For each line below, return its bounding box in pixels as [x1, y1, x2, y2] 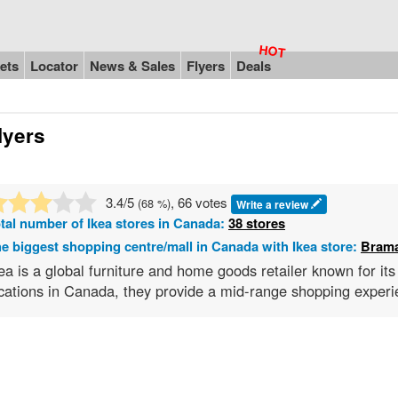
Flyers [187, 55, 225, 76]
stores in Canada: [112, 212, 228, 233]
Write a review [236, 195, 311, 212]
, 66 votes [171, 192, 231, 211]
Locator [30, 55, 78, 76]
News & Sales [90, 55, 175, 76]
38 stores [228, 212, 285, 233]
